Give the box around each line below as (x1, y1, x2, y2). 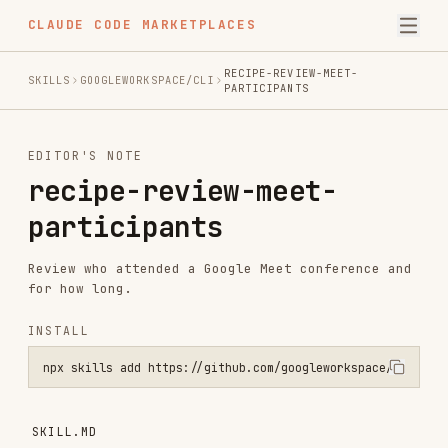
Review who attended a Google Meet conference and (23, 226, 358, 242)
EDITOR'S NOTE (23, 128, 124, 142)
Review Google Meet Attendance (23, 415, 314, 439)
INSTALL (23, 281, 78, 295)
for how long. (23, 243, 115, 259)
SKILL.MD (27, 368, 85, 382)
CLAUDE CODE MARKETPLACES (23, 14, 223, 29)
